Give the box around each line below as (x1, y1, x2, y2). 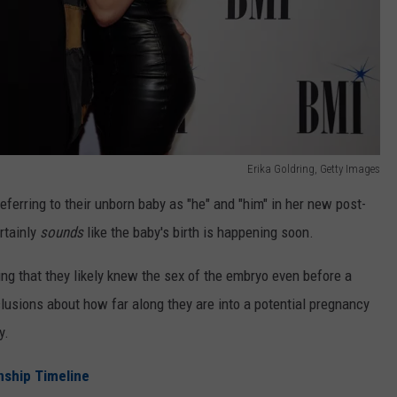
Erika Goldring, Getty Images (247, 161, 380, 175)
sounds (40, 222, 83, 241)
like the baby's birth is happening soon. (83, 222, 314, 241)
